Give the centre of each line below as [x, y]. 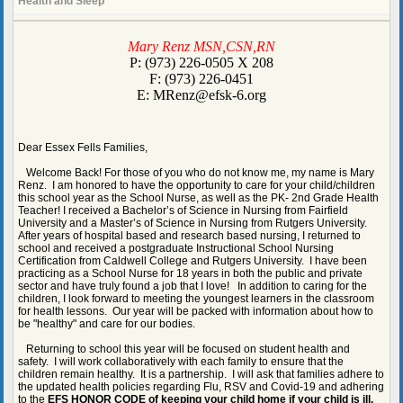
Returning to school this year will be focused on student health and [184, 349]
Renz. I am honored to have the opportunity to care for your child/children [197, 185]
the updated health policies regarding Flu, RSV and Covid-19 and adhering [201, 387]
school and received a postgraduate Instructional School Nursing [176, 248]
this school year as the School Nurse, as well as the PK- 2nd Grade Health [198, 198]
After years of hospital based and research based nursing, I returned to [189, 236]
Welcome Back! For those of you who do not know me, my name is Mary [196, 173]
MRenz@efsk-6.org [210, 95]
